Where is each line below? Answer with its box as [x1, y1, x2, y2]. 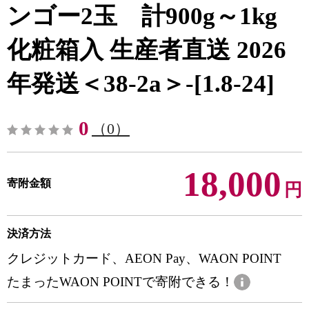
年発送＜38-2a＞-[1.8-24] [7, 70, 275, 97]
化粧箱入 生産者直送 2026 [7, 37, 286, 63]
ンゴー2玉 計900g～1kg [7, 3, 277, 30]
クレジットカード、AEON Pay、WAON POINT [7, 251, 281, 266]
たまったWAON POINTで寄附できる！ [7, 275, 234, 289]
